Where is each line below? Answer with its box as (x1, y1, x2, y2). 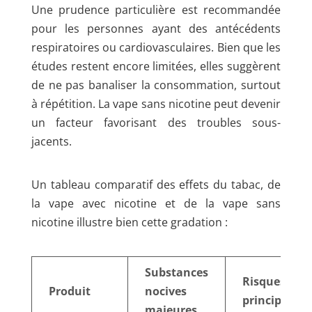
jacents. (31, 134, 72, 149)
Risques (242, 274, 286, 290)
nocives (144, 283, 187, 299)
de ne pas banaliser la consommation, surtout (31, 77, 281, 93)
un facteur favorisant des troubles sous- (31, 115, 281, 130)
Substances (144, 265, 208, 281)
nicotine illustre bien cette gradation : (31, 214, 228, 231)
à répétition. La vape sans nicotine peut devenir (31, 96, 281, 111)
